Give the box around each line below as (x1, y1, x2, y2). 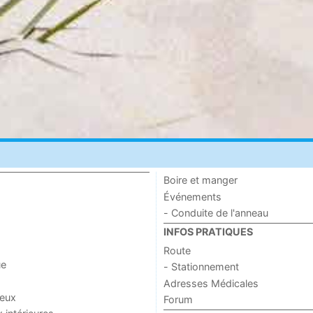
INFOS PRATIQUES (163, 226, 253, 238)
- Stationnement (163, 261, 239, 273)
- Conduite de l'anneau (163, 207, 268, 219)
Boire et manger (163, 174, 238, 187)
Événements (163, 190, 221, 203)
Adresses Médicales (163, 277, 259, 289)
